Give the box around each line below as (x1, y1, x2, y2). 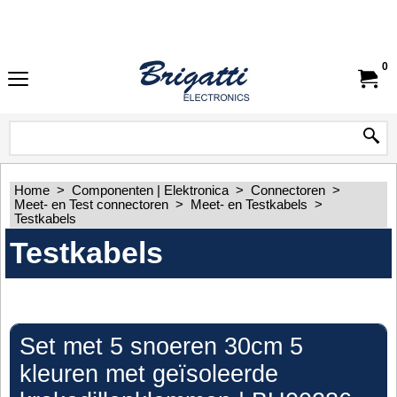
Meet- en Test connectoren (14, 198, 168, 212)
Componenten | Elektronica (72, 183, 229, 198)
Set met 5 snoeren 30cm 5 (19, 332, 303, 360)
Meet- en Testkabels (191, 198, 307, 212)
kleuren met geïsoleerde (19, 360, 278, 387)
